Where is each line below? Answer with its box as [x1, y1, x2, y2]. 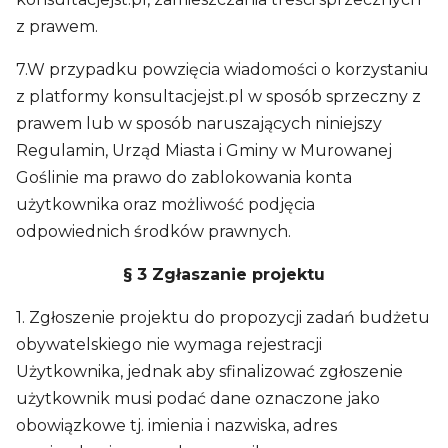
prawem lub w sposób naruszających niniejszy [16, 114, 382, 133]
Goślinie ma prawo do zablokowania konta [16, 168, 352, 187]
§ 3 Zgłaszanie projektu [123, 265, 325, 284]
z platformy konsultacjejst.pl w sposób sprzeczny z [16, 87, 421, 106]
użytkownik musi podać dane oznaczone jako [16, 389, 380, 408]
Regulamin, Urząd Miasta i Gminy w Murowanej [16, 141, 392, 160]
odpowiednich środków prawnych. [16, 222, 291, 241]
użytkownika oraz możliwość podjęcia [16, 195, 315, 214]
